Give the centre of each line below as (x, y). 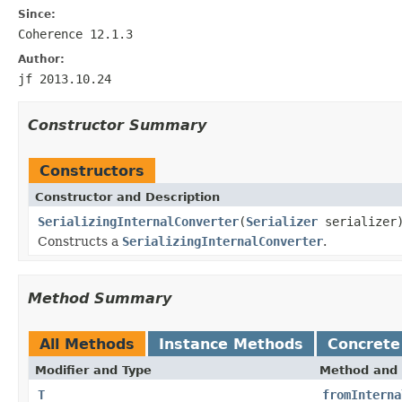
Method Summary (100, 298)
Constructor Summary (117, 125)
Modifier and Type (93, 370)
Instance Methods (231, 344)
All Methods (87, 344)
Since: (37, 14)
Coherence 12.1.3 (75, 34)
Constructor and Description (127, 197)
